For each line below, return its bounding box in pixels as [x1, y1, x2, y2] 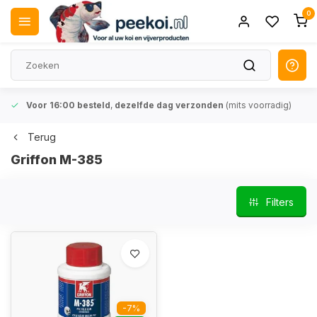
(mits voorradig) [224, 100, 292, 110]
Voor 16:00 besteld [26, 100, 110, 110]
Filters [266, 195, 294, 208]
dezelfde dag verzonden [115, 100, 224, 110]
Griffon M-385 [11, 152, 103, 167]
